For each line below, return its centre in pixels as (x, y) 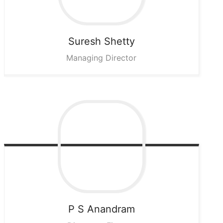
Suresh (84, 42)
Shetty (119, 42)
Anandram (111, 209)
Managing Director (102, 58)
